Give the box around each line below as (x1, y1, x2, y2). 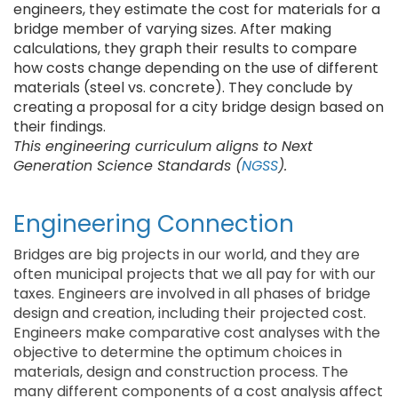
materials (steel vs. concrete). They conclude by (13, 77, 353, 98)
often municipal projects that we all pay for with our (13, 264, 376, 284)
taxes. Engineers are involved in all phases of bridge (13, 283, 370, 304)
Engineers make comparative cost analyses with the (13, 322, 380, 343)
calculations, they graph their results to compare (13, 38, 357, 59)
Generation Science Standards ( (13, 155, 242, 176)
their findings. (13, 116, 106, 137)
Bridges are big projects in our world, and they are (13, 244, 360, 265)
